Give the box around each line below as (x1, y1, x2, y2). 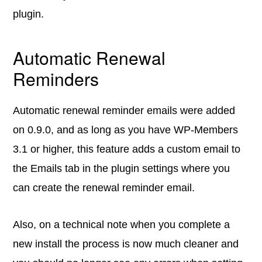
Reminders (13, 66, 99, 91)
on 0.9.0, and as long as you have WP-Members (13, 124, 239, 136)
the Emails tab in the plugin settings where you (13, 163, 230, 174)
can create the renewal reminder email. (13, 182, 195, 194)
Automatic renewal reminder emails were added (13, 105, 236, 116)
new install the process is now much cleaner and (13, 238, 239, 250)
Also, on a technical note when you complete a (13, 219, 230, 230)
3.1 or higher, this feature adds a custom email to (13, 143, 241, 155)
